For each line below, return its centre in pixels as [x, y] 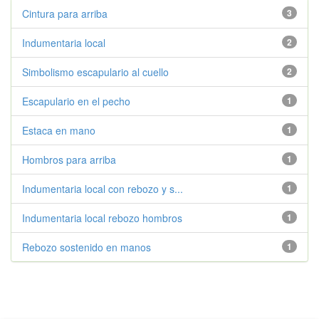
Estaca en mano [59, 130]
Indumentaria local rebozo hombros [102, 218]
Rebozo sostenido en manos [87, 247]
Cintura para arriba [65, 14]
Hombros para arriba [69, 159]
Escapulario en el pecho [76, 101]
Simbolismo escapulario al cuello [95, 72]
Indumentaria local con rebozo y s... [103, 189]
